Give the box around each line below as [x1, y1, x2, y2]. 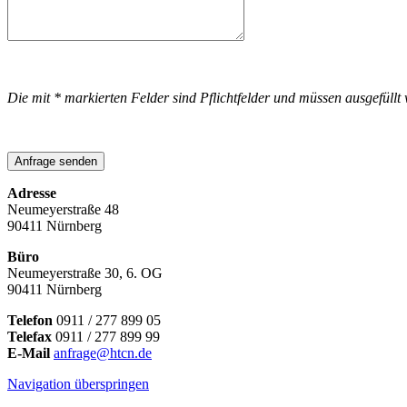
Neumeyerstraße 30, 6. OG [7, 264, 163, 281]
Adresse [7, 184, 56, 201]
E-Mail [7, 344, 50, 361]
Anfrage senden [15, 154, 97, 168]
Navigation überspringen [7, 375, 149, 392]
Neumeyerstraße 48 [7, 201, 119, 217]
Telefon [7, 312, 53, 328]
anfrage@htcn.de [54, 344, 152, 361]
